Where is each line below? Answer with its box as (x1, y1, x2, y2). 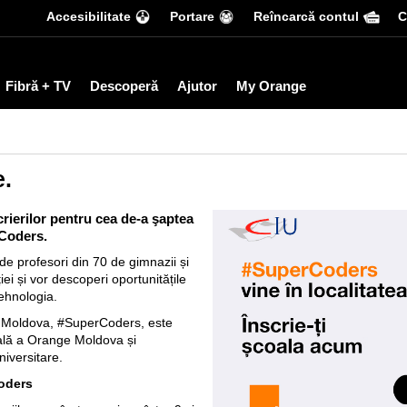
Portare (170, 9, 214, 24)
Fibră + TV (5, 78, 71, 94)
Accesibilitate (46, 9, 131, 24)
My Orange (236, 78, 306, 94)
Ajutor (177, 78, 217, 94)
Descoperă (90, 78, 158, 94)
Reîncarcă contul (253, 9, 359, 24)
